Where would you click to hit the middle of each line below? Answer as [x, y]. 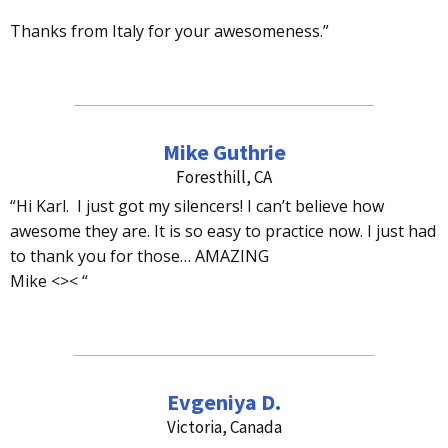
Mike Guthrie [224, 152]
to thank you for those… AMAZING [139, 256]
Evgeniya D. [224, 401]
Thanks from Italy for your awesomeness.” [169, 31]
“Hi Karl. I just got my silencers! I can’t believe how [197, 206]
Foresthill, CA [224, 177]
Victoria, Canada [224, 426]
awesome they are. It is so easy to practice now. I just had [223, 231]
